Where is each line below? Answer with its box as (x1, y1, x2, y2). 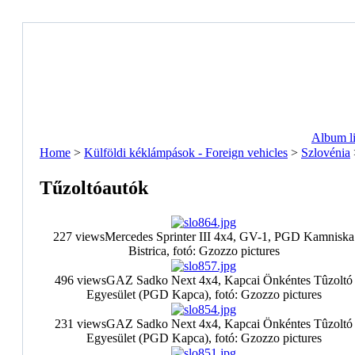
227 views (53, 230, 105, 243)
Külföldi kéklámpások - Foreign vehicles (84, 146, 288, 159)
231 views (55, 317, 106, 330)
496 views (55, 273, 106, 287)
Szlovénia (301, 146, 350, 159)
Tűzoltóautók (40, 177, 148, 198)
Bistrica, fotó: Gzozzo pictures (128, 244, 280, 258)
